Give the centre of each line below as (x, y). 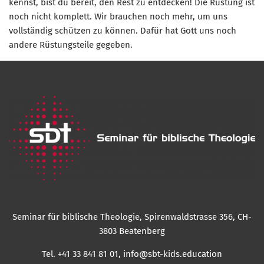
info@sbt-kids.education (173, 254)
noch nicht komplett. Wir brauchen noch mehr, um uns (118, 16)
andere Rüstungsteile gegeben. (72, 44)
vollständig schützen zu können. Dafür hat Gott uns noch (123, 30)
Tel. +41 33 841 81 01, (82, 254)
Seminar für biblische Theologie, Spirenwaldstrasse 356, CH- (132, 217)
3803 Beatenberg (132, 231)
